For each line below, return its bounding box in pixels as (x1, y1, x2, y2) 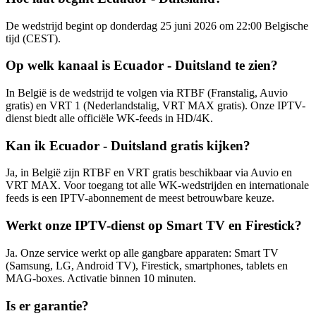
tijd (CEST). (6, 32, 61, 44)
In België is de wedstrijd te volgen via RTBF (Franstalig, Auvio (6, 87, 288, 99)
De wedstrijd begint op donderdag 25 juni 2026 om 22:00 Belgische (6, 19, 308, 32)
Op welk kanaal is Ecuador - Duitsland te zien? (6, 58, 278, 73)
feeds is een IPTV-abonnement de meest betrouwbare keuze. (6, 192, 274, 205)
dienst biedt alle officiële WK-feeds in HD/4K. (6, 112, 213, 124)
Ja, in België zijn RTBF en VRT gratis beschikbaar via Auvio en (6, 166, 292, 179)
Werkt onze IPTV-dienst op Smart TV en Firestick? (6, 218, 302, 233)
